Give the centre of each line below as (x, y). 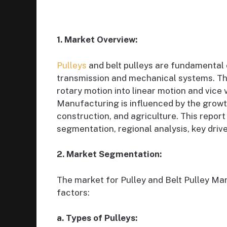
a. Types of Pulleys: (97, 218)
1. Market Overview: (97, 40)
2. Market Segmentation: (109, 154)
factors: (73, 192)
